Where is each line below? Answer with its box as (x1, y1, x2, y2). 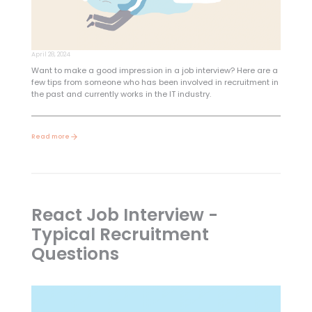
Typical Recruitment (31, 221, 209, 247)
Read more (31, 132, 70, 141)
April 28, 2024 (31, 50, 70, 59)
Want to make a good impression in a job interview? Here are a (31, 65, 278, 77)
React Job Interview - (31, 202, 218, 227)
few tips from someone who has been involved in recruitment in (31, 77, 279, 88)
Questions (31, 241, 119, 266)
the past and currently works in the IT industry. (31, 88, 211, 100)
